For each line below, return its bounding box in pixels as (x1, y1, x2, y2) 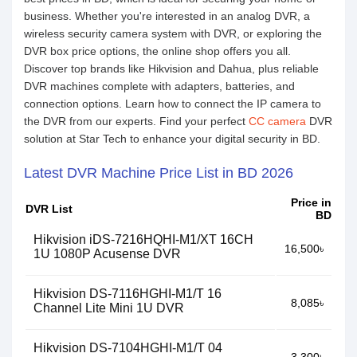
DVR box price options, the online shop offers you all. (24, 45, 291, 57)
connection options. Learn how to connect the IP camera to (24, 97, 321, 110)
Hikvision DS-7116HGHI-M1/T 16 (33, 287, 222, 300)
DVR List (25, 202, 73, 215)
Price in (291, 196, 331, 209)
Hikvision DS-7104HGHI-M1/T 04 (33, 341, 222, 355)
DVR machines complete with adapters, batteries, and (24, 80, 295, 92)
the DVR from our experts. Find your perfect (24, 115, 249, 127)
